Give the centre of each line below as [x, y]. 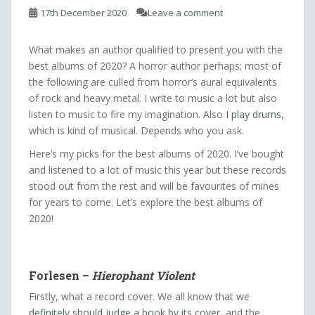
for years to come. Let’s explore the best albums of [146, 202]
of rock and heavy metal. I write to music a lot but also [153, 98]
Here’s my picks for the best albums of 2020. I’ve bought [156, 154]
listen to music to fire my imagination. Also [127, 115]
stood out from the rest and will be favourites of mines [154, 186]
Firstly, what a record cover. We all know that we [139, 297]
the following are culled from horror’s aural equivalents [153, 82]
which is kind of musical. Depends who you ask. [136, 131]
